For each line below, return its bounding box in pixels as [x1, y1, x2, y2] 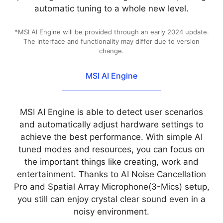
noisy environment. [74, 206, 149, 217]
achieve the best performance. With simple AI [20, 131, 203, 142]
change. [99, 46, 124, 55]
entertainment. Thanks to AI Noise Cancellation [17, 169, 206, 179]
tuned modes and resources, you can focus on [18, 144, 205, 154]
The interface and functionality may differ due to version [23, 37, 200, 45]
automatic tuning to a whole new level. [34, 3, 189, 13]
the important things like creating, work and [24, 156, 199, 167]
